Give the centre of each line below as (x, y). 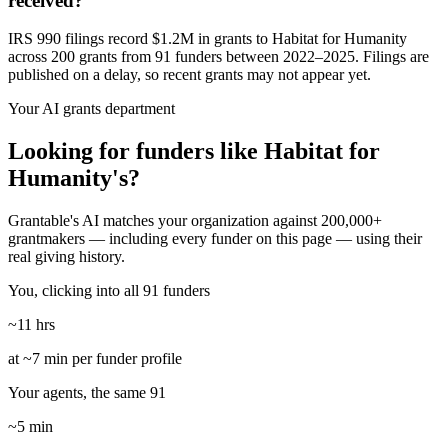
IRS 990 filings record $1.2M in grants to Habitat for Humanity (207, 39)
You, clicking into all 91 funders (109, 291)
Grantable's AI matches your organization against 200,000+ (195, 221)
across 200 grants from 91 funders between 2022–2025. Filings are (218, 57)
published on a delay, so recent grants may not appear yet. (189, 75)
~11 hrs (31, 325)
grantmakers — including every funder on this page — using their (215, 239)
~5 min (30, 427)
